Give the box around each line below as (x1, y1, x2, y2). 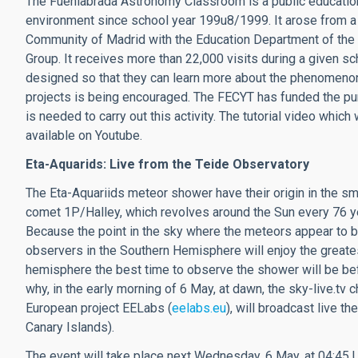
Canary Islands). (26, 320, 114, 336)
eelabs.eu (172, 300, 226, 316)
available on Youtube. (26, 128, 142, 144)
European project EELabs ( (26, 300, 172, 316)
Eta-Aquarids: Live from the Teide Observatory (26, 157, 309, 173)
